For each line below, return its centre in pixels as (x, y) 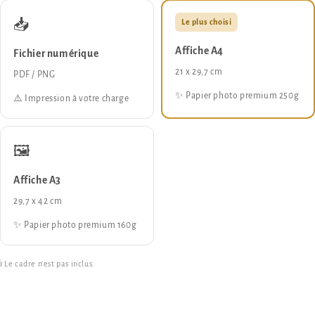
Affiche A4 (199, 51)
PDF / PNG (34, 75)
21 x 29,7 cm (199, 72)
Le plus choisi (207, 22)
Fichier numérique (56, 54)
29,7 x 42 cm (38, 201)
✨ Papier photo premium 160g (75, 225)
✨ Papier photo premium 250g (237, 96)
